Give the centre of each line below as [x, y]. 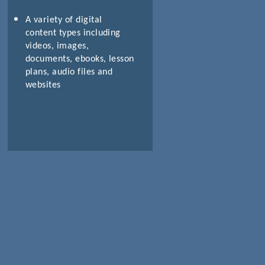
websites [43, 85]
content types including [73, 33]
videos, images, [57, 46]
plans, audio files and [69, 72]
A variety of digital [64, 20]
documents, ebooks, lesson [80, 59]
